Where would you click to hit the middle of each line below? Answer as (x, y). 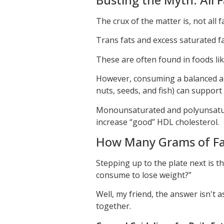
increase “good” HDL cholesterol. (157, 122)
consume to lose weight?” (144, 175)
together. (113, 206)
